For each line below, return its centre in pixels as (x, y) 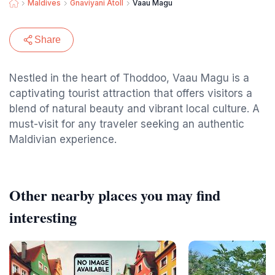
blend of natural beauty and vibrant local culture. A (134, 109)
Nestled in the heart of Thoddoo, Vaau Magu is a (129, 78)
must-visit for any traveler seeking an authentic (127, 124)
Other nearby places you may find (115, 195)
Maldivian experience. (63, 139)
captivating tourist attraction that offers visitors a (131, 93)
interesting (43, 217)
